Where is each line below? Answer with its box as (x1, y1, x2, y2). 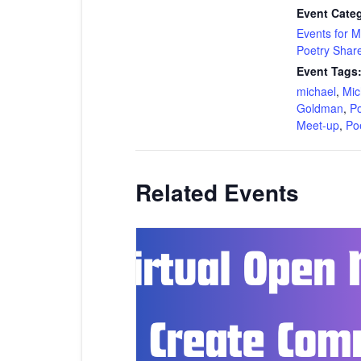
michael (297, 82, 336, 99)
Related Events (135, 175, 299, 209)
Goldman (297, 99, 343, 116)
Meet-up (297, 116, 339, 133)
